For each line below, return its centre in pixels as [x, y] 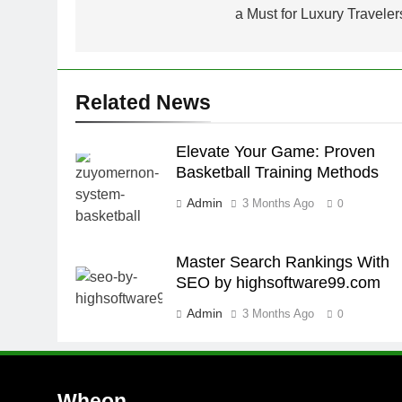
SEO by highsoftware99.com [279, 282]
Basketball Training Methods [278, 172]
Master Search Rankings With [283, 262]
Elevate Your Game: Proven [276, 151]
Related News [143, 102]
